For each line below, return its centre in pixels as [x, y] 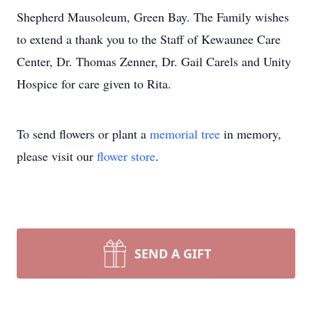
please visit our [57, 156]
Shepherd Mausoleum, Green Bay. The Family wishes [153, 17]
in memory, [251, 134]
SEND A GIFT [173, 253]
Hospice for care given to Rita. [94, 84]
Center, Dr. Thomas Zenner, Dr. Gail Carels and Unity [154, 61]
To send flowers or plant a [83, 134]
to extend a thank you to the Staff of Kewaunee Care [149, 39]
